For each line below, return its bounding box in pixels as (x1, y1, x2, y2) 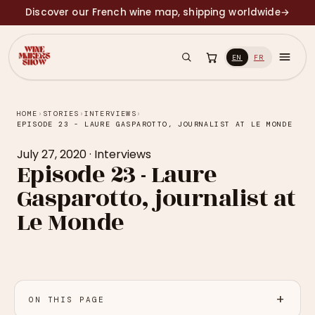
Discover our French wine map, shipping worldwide (25, 6, 281, 19)
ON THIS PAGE (29, 294, 105, 304)
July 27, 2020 (17, 146, 86, 162)
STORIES (43, 109, 79, 118)
